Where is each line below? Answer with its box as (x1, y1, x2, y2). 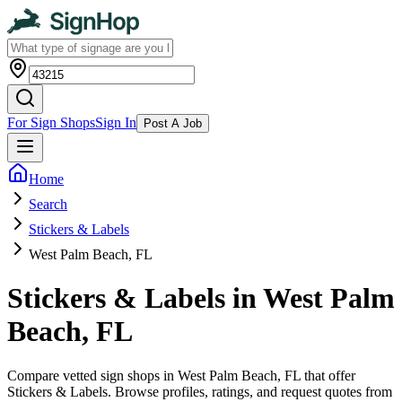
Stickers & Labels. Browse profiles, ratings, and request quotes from (7, 383, 392, 399)
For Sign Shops (7, 115, 95, 130)
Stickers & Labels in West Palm (7, 282, 395, 315)
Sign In (95, 115, 136, 130)
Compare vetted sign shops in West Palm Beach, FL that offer (7, 367, 355, 383)
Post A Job (144, 117, 202, 130)
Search (29, 197, 67, 212)
